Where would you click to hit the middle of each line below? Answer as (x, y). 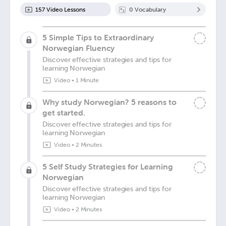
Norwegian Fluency (78, 48)
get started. (64, 112)
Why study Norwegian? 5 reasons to (109, 102)
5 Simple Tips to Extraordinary (98, 37)
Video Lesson (64, 9)
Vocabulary (150, 9)
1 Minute (87, 80)
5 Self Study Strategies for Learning (108, 166)
